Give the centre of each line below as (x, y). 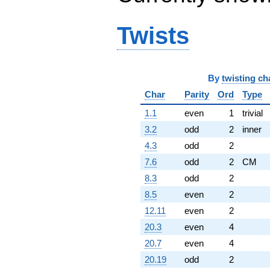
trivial (252, 113)
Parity (196, 94)
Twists (153, 36)
